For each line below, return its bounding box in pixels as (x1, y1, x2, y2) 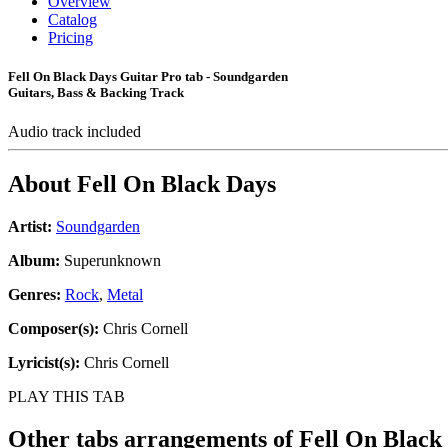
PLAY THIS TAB (8, 388, 125, 406)
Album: (8, 252, 60, 270)
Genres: (8, 286, 65, 304)
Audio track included (8, 123, 145, 141)
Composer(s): (8, 320, 99, 338)
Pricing (48, 29, 93, 46)
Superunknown (60, 252, 161, 270)
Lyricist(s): (8, 354, 80, 372)
